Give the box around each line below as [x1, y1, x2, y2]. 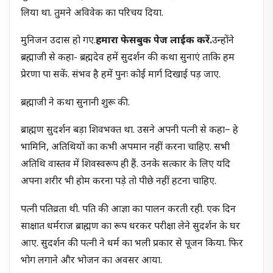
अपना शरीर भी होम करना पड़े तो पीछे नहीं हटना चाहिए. [21, 175, 217, 189]
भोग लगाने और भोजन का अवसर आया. [21, 255, 163, 268]
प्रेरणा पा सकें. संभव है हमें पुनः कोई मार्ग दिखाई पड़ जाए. [21, 69, 221, 82]
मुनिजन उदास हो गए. [21, 35, 96, 48]
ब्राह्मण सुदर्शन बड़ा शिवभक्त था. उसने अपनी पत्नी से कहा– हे [21, 124, 239, 138]
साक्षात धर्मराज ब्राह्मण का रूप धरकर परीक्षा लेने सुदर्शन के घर [21, 221, 241, 233]
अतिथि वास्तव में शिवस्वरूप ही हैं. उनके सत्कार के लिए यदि [21, 158, 231, 172]
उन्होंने [212, 35, 235, 48]
